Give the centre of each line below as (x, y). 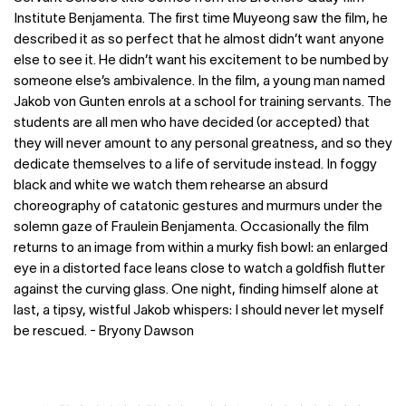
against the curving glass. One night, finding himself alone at (196, 290)
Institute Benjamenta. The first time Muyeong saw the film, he (201, 19)
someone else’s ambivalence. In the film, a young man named (199, 82)
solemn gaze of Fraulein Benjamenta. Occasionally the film (191, 228)
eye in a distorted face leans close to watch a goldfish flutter (199, 270)
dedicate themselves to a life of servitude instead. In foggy (195, 165)
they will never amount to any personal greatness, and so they (203, 145)
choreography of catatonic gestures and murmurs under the (198, 207)
